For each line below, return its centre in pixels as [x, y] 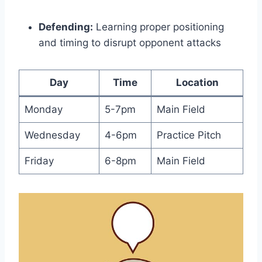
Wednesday [52, 135]
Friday [39, 161]
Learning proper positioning [158, 27]
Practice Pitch [189, 135]
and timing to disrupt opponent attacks [130, 42]
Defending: [66, 27]
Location [197, 82]
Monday [43, 109]
